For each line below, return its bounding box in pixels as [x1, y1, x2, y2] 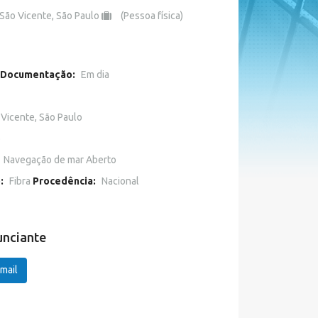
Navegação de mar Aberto [3, 154, 116, 165]
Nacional [101, 175, 139, 187]
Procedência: [32, 175, 96, 187]
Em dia [80, 69, 109, 80]
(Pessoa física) [120, 10, 183, 21]
